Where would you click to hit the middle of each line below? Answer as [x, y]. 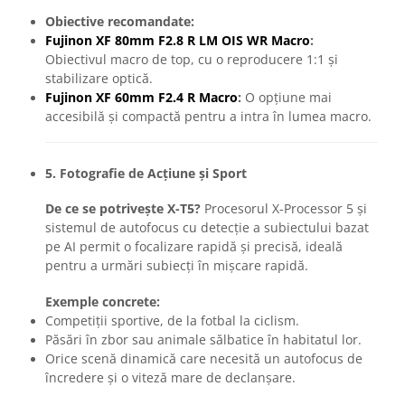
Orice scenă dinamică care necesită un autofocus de [204, 359]
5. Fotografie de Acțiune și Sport [146, 174]
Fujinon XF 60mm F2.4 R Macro [141, 98]
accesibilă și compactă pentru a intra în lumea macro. [208, 117]
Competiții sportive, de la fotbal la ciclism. [172, 321]
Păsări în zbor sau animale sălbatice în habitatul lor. [203, 340]
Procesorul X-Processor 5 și [284, 209]
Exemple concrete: [103, 302]
